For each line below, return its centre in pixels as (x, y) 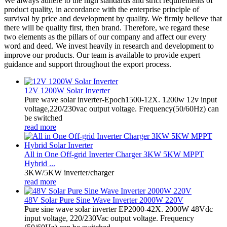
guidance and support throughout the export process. (88, 64)
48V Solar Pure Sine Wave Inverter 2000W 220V (104, 200)
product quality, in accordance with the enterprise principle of (102, 9)
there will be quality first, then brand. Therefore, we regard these (107, 27)
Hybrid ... (40, 163)
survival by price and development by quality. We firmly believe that (113, 18)
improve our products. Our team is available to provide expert (102, 55)
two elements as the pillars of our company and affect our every (105, 36)
